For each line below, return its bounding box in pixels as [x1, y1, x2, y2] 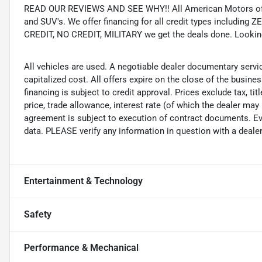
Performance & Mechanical [24, 242, 139, 254]
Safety [24, 209, 51, 220]
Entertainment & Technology [24, 175, 143, 187]
